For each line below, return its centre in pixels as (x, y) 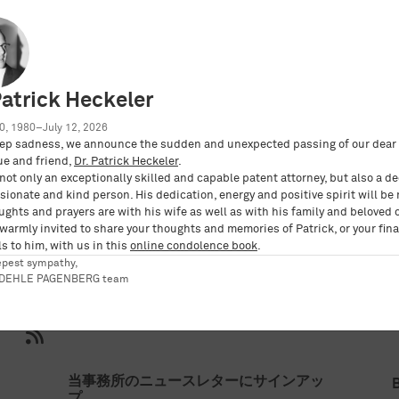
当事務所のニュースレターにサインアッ (196, 382)
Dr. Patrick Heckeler (126, 161)
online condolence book (194, 246)
